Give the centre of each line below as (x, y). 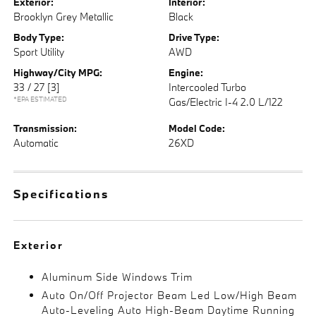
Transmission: (45, 128)
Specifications (61, 194)
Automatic (36, 143)
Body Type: (39, 37)
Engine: (186, 73)
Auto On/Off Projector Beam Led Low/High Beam (170, 295)
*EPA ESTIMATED (41, 99)
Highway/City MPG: (58, 73)
